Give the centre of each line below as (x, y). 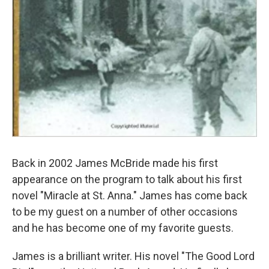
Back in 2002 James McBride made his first (115, 163)
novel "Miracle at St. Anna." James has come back (130, 196)
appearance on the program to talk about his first (127, 180)
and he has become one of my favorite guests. (123, 228)
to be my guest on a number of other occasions (125, 212)
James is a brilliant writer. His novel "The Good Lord (133, 256)
